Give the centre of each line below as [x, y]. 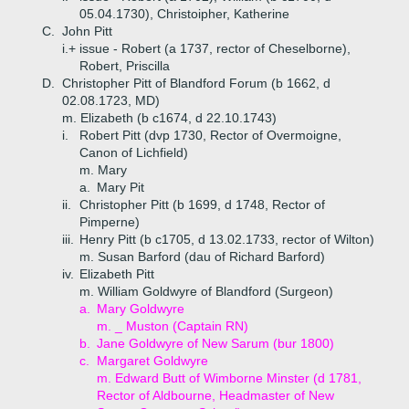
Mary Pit [121, 187]
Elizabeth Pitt [117, 274]
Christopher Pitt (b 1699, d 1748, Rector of [202, 204]
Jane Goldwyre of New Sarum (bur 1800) [215, 343]
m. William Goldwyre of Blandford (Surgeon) [206, 291]
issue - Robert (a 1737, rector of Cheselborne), [215, 48]
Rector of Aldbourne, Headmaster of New [215, 395]
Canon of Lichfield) [134, 152]
